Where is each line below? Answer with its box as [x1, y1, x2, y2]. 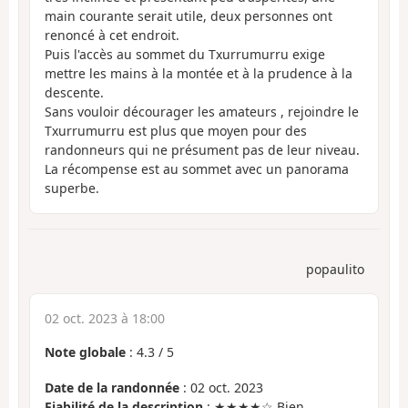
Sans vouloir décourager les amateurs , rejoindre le [45, 102, 359, 120]
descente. [45, 83, 104, 101]
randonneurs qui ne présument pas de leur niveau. [45, 140, 360, 158]
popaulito [306, 260, 364, 279]
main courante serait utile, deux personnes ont [45, 6, 332, 25]
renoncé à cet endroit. [45, 25, 179, 44]
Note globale [45, 343, 126, 362]
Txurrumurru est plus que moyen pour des [45, 121, 307, 139]
